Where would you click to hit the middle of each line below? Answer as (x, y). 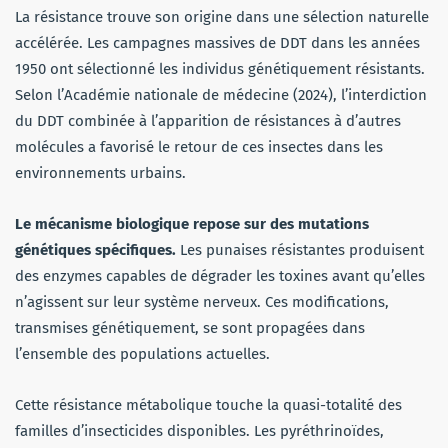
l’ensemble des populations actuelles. (142, 353)
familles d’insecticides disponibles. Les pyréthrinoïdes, (199, 430)
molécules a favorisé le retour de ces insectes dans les (199, 146)
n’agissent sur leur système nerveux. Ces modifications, (202, 301)
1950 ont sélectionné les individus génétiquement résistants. (220, 68)
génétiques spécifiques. (95, 249)
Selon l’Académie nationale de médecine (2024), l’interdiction (221, 94)
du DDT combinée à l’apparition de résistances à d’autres (208, 120)
